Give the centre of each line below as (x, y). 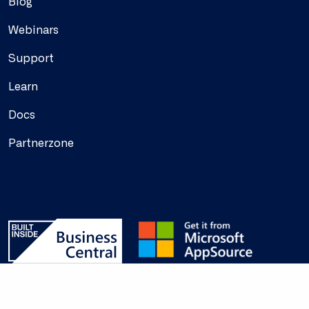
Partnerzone (41, 144)
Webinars (33, 31)
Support (31, 59)
